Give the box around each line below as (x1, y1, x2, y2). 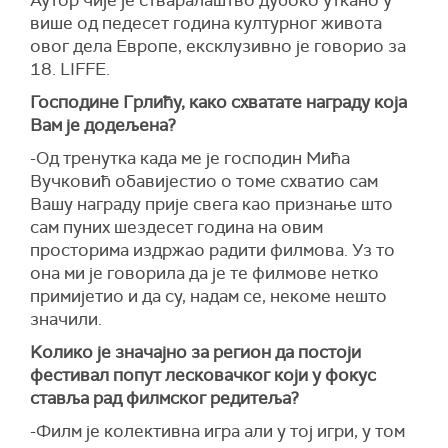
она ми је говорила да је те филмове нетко (30, 262, 379, 285)
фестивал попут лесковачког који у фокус (30, 364, 376, 387)
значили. (30, 308, 102, 331)
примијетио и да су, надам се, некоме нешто (30, 285, 387, 308)
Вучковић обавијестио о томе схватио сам (30, 170, 378, 193)
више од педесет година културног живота (30, 12, 382, 35)
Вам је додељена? (30, 114, 176, 137)
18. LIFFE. (30, 58, 110, 81)
